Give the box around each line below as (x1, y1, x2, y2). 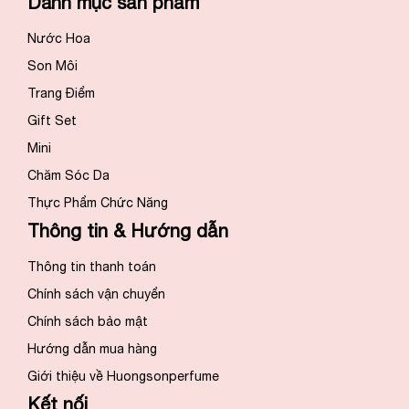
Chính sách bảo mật (27, 313, 148, 329)
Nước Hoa (27, 30, 90, 46)
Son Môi (27, 58, 78, 73)
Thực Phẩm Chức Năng (27, 194, 168, 210)
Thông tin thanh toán (27, 258, 156, 274)
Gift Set (27, 112, 77, 128)
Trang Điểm (27, 85, 95, 100)
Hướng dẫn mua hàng (27, 341, 157, 356)
